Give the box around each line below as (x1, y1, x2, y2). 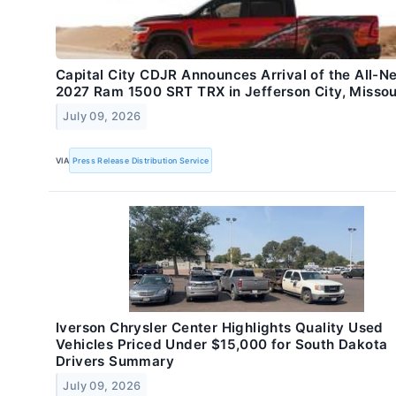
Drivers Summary (56, 353, 175, 370)
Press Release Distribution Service (72, 155, 209, 165)
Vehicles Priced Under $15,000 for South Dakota (56, 336, 388, 354)
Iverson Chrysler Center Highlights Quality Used (56, 319, 384, 337)
